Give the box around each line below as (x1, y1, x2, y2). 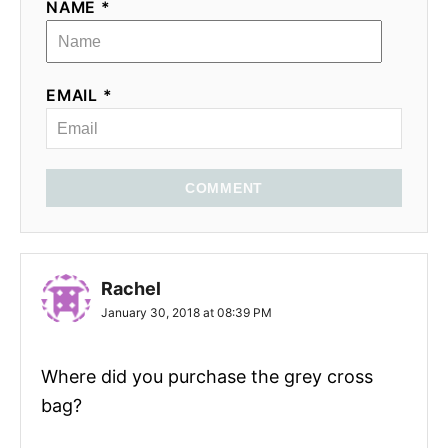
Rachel (101, 278, 161, 300)
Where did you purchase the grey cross (41, 366, 373, 388)
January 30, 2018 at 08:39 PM (101, 305, 272, 321)
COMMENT (184, 180, 264, 197)
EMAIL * (46, 86, 113, 106)
